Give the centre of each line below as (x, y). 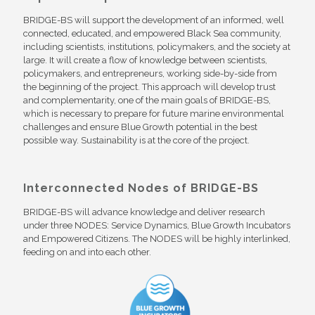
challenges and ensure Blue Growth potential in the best (140, 127)
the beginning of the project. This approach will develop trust (149, 86)
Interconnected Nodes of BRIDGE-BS (141, 188)
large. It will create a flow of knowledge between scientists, (145, 60)
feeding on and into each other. (87, 252)
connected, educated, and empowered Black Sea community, (152, 33)
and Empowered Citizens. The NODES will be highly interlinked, (157, 238)
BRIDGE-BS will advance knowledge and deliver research (144, 212)
